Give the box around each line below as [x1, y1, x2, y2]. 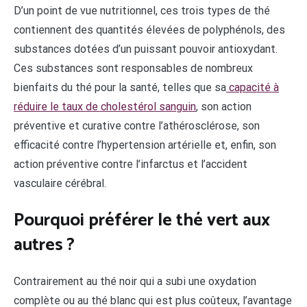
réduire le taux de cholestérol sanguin [14, 100, 196, 114]
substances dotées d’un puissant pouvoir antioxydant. [14, 42, 278, 56]
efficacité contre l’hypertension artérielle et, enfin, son [14, 138, 276, 152]
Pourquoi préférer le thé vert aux [14, 205, 270, 235]
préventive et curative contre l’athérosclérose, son [14, 119, 260, 133]
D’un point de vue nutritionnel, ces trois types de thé [14, 4, 270, 18]
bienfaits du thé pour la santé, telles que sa [14, 81, 226, 95]
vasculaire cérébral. [14, 177, 106, 191]
